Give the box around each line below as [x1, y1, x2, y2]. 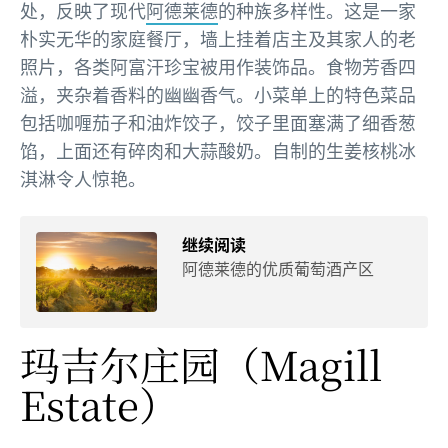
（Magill [220, 335, 382, 393]
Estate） [20, 375, 179, 433]
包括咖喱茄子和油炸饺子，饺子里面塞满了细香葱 [20, 109, 416, 136]
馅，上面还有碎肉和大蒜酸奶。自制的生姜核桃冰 [20, 137, 416, 164]
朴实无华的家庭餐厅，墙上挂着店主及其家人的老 [20, 25, 416, 52]
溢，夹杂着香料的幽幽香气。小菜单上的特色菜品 [20, 81, 416, 108]
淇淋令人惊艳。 [20, 165, 150, 192]
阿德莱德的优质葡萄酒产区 [182, 256, 374, 281]
